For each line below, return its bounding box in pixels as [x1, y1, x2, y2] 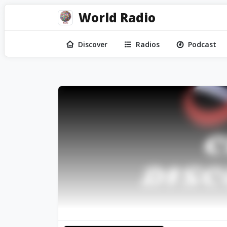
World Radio [79, 9, 156, 26]
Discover [78, 40, 107, 49]
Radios [136, 40, 160, 49]
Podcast [188, 40, 216, 49]
